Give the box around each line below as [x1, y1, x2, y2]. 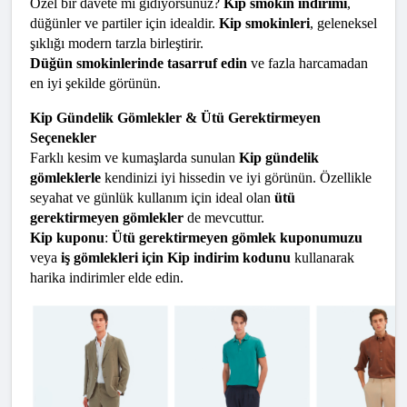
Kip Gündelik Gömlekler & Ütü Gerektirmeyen [30, 110, 321, 126]
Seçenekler [30, 130, 96, 146]
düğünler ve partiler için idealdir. [30, 15, 219, 32]
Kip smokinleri [219, 15, 310, 32]
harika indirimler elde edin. [30, 270, 184, 286]
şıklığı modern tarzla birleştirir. [30, 35, 203, 52]
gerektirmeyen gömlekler [30, 210, 184, 226]
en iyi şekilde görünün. [30, 75, 161, 92]
